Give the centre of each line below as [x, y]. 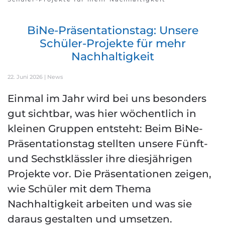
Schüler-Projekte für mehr [113, 43]
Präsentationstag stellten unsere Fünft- [108, 144]
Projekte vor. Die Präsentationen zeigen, [109, 174]
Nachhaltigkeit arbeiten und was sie [100, 204]
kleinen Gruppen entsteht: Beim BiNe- [105, 129]
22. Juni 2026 [25, 77]
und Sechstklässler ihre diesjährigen [100, 159]
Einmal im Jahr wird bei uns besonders [107, 98]
